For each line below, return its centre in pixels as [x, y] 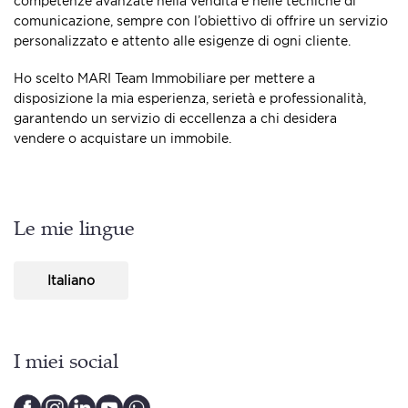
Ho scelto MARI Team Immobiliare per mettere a [164, 77]
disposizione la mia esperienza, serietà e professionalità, [190, 97]
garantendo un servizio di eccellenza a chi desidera [175, 117]
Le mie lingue [74, 230]
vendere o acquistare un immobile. [122, 138]
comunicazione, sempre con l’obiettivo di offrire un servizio [201, 21]
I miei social [66, 363]
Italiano [71, 280]
